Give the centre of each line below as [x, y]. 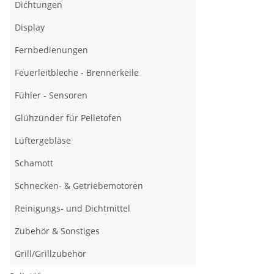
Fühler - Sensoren [51, 95]
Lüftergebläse [43, 140]
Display [30, 27]
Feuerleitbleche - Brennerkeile [77, 72]
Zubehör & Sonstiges [57, 231]
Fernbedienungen [51, 50]
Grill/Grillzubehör [50, 254]
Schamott [34, 163]
